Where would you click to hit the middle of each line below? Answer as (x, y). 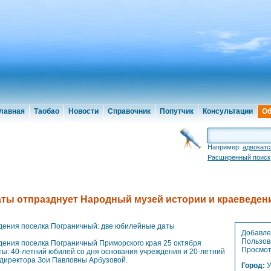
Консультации (228, 111)
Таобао (47, 111)
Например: (225, 147)
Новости (83, 111)
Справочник (129, 111)
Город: (254, 266)
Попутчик (177, 111)
